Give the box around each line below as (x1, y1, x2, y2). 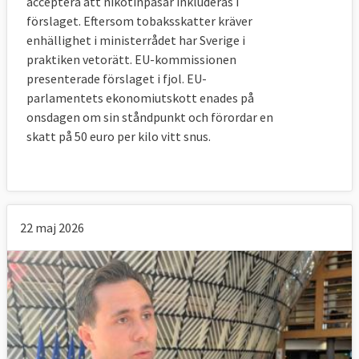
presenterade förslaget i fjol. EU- (26, 71, 207, 87)
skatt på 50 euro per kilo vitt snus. (26, 128, 211, 145)
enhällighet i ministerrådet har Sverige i (26, 32, 245, 49)
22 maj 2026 (20, 220, 84, 236)
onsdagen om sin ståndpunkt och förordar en (26, 109, 273, 126)
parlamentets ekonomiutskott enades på (26, 90, 254, 107)
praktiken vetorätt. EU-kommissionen (26, 51, 236, 68)
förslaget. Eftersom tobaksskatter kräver (26, 13, 252, 30)
